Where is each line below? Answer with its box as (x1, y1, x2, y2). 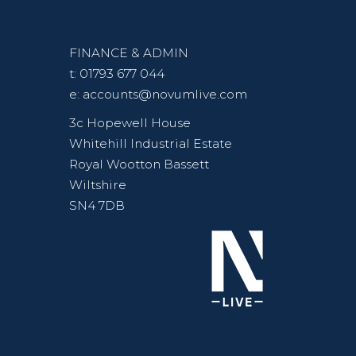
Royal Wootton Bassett (69, 157, 209, 172)
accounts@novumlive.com (83, 87, 247, 103)
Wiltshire (69, 177, 126, 193)
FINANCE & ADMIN (69, 45, 188, 61)
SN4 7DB (69, 198, 125, 214)
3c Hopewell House (69, 115, 191, 131)
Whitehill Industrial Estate (69, 136, 232, 152)
